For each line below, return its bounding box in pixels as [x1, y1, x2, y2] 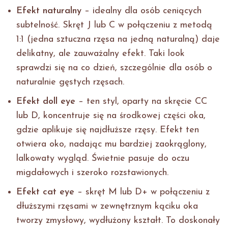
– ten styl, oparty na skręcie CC [75, 97, 207, 107]
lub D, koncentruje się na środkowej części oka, [16, 111, 206, 121]
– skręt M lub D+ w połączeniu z [74, 187, 210, 197]
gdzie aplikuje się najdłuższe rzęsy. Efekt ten [16, 125, 199, 135]
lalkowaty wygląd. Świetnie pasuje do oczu [16, 154, 189, 164]
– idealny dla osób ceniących [81, 6, 202, 16]
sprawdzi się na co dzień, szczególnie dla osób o [16, 63, 212, 73]
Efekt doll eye [16, 97, 75, 107]
